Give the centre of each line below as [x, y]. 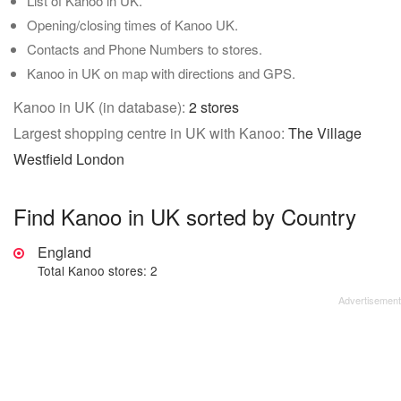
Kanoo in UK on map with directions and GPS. [161, 73]
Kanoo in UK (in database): [101, 107]
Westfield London [69, 159]
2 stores [214, 107]
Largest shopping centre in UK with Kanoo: [151, 133]
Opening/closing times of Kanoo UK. [132, 25]
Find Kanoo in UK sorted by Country [185, 216]
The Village [325, 133]
